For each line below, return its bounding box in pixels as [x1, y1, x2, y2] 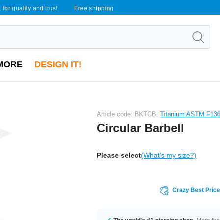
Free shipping [74, 5, 114, 12]
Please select [97, 151, 141, 159]
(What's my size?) [141, 151, 197, 159]
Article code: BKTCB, [97, 110, 161, 118]
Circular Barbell [97, 121, 185, 135]
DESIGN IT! [34, 59, 82, 69]
